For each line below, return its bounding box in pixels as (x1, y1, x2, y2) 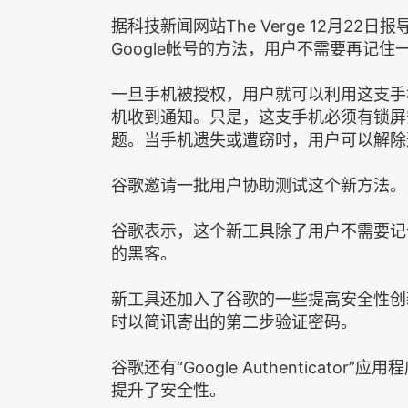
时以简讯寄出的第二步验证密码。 (111, 311, 357, 331)
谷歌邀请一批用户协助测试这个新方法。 (111, 175, 406, 195)
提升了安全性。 (111, 380, 226, 400)
